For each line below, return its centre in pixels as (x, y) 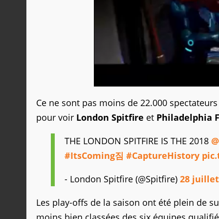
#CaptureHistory (163, 155)
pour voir (56, 117)
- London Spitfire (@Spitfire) (122, 179)
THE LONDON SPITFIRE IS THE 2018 (138, 141)
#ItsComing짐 (94, 155)
